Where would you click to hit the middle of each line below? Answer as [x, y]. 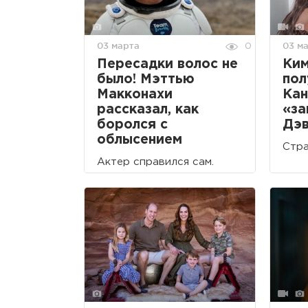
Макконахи [135, 94]
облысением [140, 140]
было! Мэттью [146, 79]
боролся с [132, 124]
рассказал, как [148, 109]
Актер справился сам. [155, 162]
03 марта [118, 45]
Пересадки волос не [167, 64]
